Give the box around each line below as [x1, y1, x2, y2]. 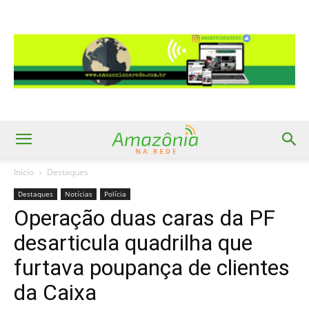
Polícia [104, 189, 126, 199]
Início [14, 166, 34, 178]
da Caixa [14, 279, 97, 306]
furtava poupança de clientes [14, 255, 290, 281]
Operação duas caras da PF [14, 205, 275, 231]
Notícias [65, 189, 92, 199]
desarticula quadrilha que [14, 230, 252, 256]
